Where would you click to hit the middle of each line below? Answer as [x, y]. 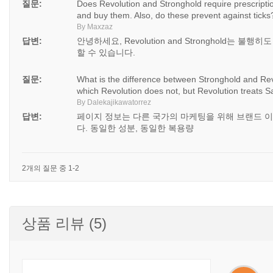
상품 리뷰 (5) [64, 223]
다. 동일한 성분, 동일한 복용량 [135, 128]
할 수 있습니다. [106, 52]
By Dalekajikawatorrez [114, 102]
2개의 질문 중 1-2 [51, 168]
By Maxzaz [95, 27]
